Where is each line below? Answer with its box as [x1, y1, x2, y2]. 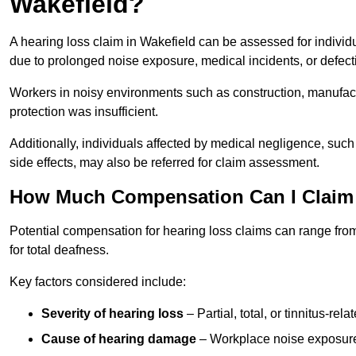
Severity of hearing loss [41, 307, 184, 321]
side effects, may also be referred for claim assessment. [10, 156, 319, 170]
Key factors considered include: [10, 275, 186, 289]
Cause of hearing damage [41, 332, 196, 346]
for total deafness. [10, 243, 109, 257]
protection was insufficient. [10, 105, 158, 119]
